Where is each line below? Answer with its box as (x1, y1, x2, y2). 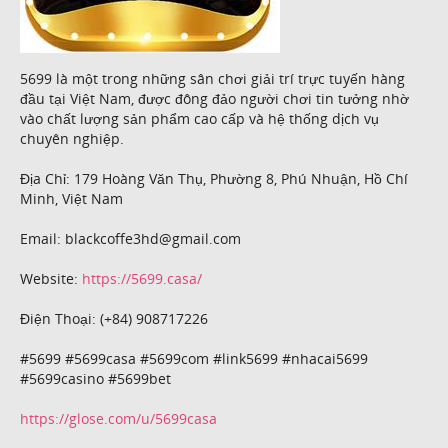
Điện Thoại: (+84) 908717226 (20, 308, 208, 328)
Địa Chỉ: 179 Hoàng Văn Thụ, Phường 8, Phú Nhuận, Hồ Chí (20, 168, 408, 188)
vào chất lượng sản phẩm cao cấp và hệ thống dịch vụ (20, 108, 379, 128)
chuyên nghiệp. (20, 128, 124, 148)
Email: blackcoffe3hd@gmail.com (20, 228, 241, 248)
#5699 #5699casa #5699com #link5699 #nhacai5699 (20, 348, 368, 368)
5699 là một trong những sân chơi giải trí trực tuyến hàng (20, 68, 405, 88)
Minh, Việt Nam (20, 188, 123, 208)
